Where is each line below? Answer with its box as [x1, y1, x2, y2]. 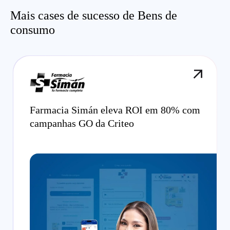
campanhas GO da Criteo [30, 118, 134, 129]
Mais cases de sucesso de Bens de [10, 9, 177, 22]
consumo [10, 23, 55, 36]
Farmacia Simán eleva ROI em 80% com [30, 104, 200, 116]
